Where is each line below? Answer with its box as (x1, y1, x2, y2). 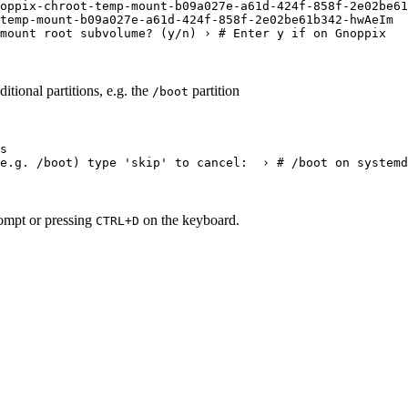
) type (73, 155, 124, 169)
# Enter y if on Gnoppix (219, 25, 386, 40)
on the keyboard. (139, 211, 240, 228)
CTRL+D (96, 213, 139, 228)
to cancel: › (168, 155, 277, 169)
